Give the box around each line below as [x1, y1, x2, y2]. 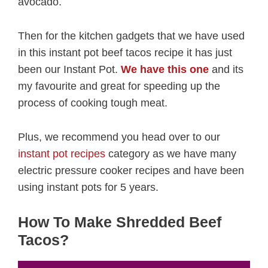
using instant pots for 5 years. [18, 181, 159, 194]
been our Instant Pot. [18, 63, 121, 76]
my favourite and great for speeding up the [18, 80, 220, 93]
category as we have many [105, 148, 236, 160]
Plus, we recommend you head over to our [18, 131, 220, 144]
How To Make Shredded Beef [18, 213, 221, 230]
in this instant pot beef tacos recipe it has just [18, 47, 232, 59]
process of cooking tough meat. [18, 97, 167, 109]
